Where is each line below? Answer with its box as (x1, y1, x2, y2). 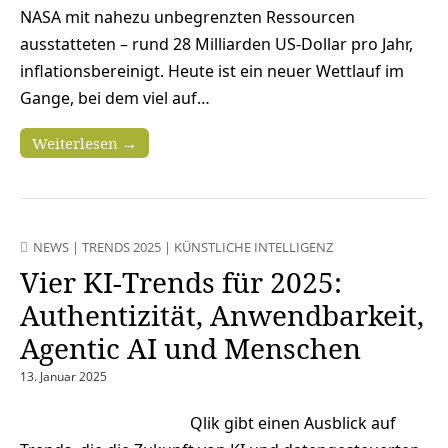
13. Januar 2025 (20, 367, 107, 385)
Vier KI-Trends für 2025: (20, 262, 342, 301)
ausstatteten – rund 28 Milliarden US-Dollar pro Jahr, (20, 32, 413, 55)
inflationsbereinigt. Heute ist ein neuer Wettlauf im (20, 59, 404, 82)
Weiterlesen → (32, 132, 137, 153)
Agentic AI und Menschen (20, 328, 361, 367)
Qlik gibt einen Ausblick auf (190, 411, 396, 434)
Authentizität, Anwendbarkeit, (20, 295, 424, 334)
